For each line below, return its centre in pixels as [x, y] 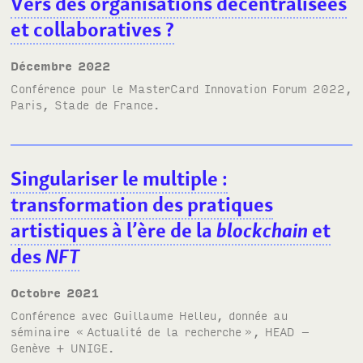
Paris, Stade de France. [85, 105]
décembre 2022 [65, 65]
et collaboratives [86, 30]
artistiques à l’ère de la [114, 231]
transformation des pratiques [142, 205]
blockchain [263, 231]
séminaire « [48, 331]
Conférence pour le [70, 88]
